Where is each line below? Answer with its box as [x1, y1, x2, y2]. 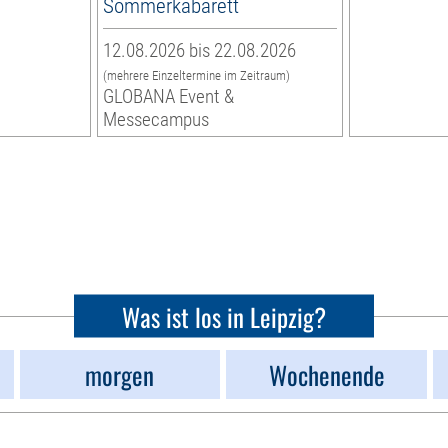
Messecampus [103, 108, 210, 132]
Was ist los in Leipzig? [122, 297, 326, 335]
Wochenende [268, 356, 385, 394]
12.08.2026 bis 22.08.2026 [103, 39, 297, 63]
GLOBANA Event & [103, 85, 235, 109]
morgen [85, 356, 155, 394]
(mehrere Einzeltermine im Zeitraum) [103, 68, 291, 84]
